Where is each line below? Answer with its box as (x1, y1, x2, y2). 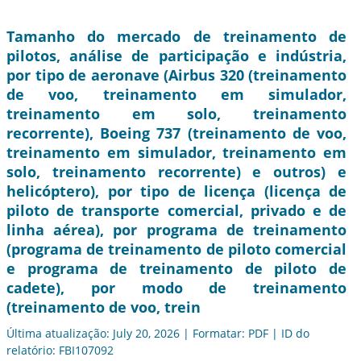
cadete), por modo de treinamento (6, 278, 346, 298)
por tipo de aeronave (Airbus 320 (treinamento (6, 65, 346, 85)
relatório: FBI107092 (6, 342, 114, 359)
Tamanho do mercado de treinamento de (6, 27, 346, 47)
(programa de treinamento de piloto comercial (6, 239, 346, 259)
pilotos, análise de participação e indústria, (6, 46, 346, 66)
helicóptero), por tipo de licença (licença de (6, 181, 346, 201)
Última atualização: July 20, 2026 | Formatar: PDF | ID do (6, 326, 309, 342)
